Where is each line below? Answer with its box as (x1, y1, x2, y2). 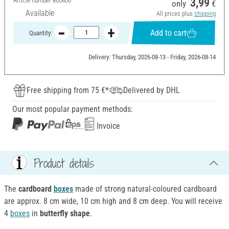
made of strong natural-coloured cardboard (73, 184, 217, 194)
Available (26, 8, 54, 18)
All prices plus (156, 10, 194, 18)
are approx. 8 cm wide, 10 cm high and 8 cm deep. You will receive (4, 196, 222, 207)
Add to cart (150, 28, 187, 38)
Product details (34, 154, 94, 171)
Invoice (95, 121, 120, 131)
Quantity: (29, 29, 52, 37)
